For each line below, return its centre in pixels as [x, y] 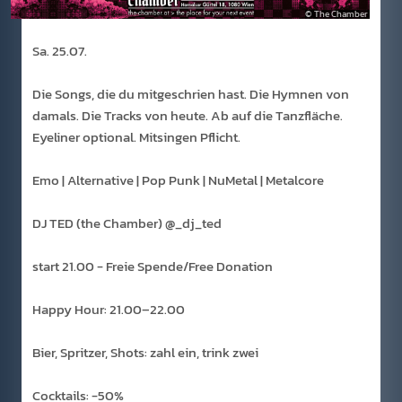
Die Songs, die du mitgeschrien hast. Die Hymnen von [191, 93]
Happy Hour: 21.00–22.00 [109, 309]
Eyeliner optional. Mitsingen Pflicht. [136, 136]
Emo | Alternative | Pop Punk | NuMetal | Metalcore [178, 179]
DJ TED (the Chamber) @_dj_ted [127, 223]
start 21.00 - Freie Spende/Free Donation [153, 266]
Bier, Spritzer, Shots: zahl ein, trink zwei [145, 352]
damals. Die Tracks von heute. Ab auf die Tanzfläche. [188, 115]
